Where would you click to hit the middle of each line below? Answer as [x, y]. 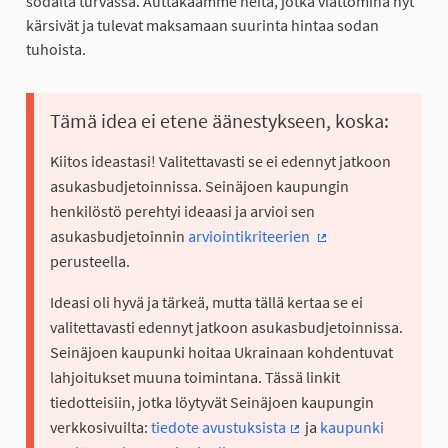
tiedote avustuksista [218, 427]
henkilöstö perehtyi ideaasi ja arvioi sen [182, 211]
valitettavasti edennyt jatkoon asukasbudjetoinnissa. [226, 327]
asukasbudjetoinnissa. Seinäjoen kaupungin [199, 186]
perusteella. [90, 261]
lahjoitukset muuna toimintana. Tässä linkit [195, 377]
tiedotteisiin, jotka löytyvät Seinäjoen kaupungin [212, 402]
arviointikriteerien [250, 236]
